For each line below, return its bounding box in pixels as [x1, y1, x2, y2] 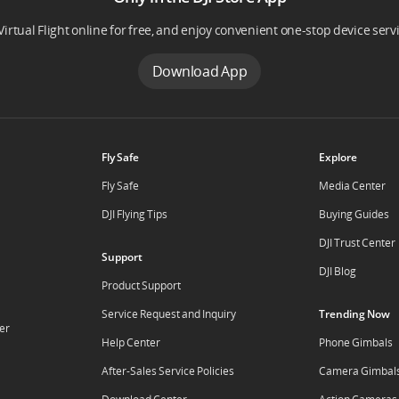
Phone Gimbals [319, 335, 394, 350]
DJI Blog [319, 264, 357, 279]
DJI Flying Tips [101, 207, 167, 222]
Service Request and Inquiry [101, 306, 236, 322]
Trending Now [319, 306, 391, 322]
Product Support [101, 278, 181, 293]
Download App [151, 61, 248, 81]
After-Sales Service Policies [101, 363, 234, 379]
